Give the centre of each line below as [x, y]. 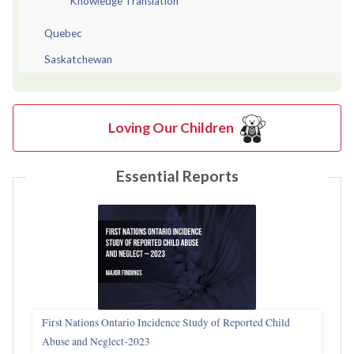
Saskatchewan [78, 59]
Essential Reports [177, 176]
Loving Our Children [171, 127]
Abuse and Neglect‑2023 [96, 342]
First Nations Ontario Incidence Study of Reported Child [166, 323]
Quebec [63, 33]
